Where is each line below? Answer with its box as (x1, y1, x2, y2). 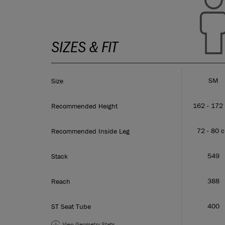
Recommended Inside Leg (51, 126, 130, 136)
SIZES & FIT (51, 36, 118, 56)
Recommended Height (51, 101, 118, 110)
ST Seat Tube (51, 201, 91, 211)
